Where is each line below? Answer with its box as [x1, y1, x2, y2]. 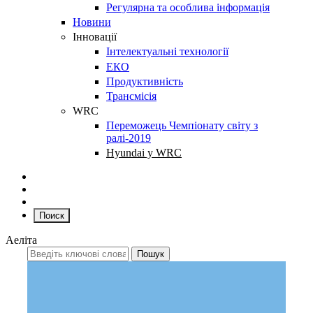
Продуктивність [106, 75, 183, 87]
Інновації [73, 31, 117, 43]
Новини [73, 15, 111, 28]
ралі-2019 [106, 132, 151, 145]
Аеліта [6, 234, 37, 247]
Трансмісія [106, 89, 156, 102]
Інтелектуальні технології [106, 45, 228, 58]
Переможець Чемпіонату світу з [106, 119, 258, 132]
